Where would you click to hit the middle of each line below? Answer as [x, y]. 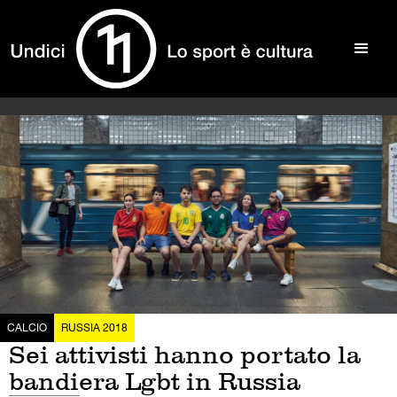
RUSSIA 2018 [94, 328]
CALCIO [27, 328]
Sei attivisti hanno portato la [185, 355]
